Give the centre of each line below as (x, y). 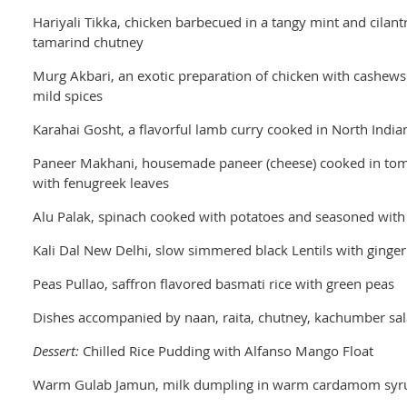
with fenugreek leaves (101, 183)
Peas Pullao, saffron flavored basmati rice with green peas (213, 283)
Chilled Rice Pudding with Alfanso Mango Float (226, 351)
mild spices (68, 95)
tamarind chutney (88, 42)
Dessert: (56, 351)
